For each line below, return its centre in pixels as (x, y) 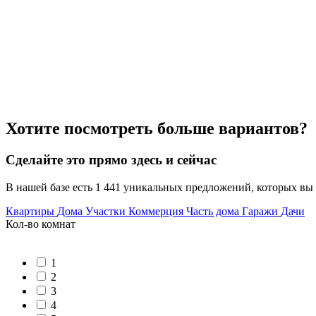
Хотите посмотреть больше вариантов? (157, 129)
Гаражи (261, 211)
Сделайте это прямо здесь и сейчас (111, 159)
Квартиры (31, 211)
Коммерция (157, 211)
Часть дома (214, 211)
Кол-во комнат (41, 224)
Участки (107, 211)
